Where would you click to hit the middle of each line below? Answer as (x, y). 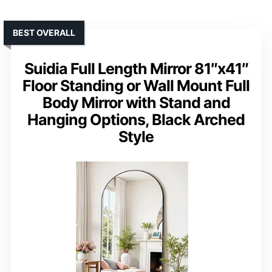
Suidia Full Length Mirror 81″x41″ (136, 68)
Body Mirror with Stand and (136, 102)
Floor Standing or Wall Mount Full (136, 85)
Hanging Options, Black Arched (136, 119)
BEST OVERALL (44, 32)
